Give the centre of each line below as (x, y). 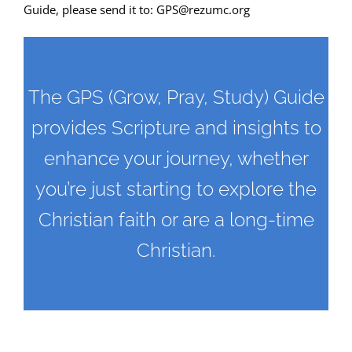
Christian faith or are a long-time (176, 220)
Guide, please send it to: (90, 10)
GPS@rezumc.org (203, 10)
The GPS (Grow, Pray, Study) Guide (176, 97)
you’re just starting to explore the (176, 189)
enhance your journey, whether (176, 159)
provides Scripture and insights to (176, 128)
